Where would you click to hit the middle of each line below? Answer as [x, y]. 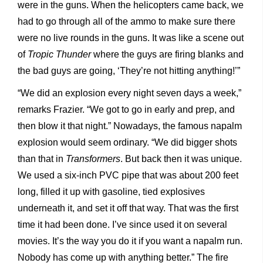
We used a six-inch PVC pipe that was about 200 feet [128, 175]
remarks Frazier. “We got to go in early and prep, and [126, 109]
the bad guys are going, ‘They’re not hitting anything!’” [129, 70]
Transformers [93, 159]
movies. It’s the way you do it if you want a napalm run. [130, 241]
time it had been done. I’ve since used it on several [122, 224]
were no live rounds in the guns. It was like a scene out [131, 38]
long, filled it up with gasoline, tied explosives [111, 191]
